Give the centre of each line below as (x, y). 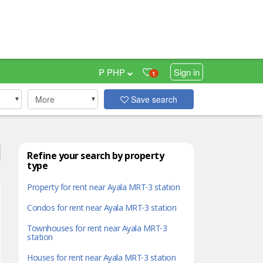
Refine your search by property (95, 156)
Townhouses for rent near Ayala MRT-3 (97, 229)
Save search (153, 99)
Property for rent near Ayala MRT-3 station (103, 188)
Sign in (187, 72)
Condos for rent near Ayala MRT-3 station (102, 208)
